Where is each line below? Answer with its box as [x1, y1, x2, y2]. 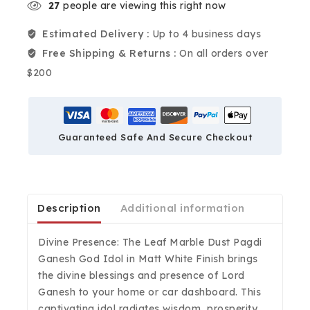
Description [37, 201, 101, 215]
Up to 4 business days [152, 28, 261, 41]
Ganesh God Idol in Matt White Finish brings [38, 253, 258, 266]
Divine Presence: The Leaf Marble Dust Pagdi [38, 236, 262, 249]
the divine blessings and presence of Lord [38, 269, 245, 282]
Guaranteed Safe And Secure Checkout [57, 131, 253, 143]
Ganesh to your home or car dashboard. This [38, 286, 261, 299]
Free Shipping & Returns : [42, 47, 179, 60]
